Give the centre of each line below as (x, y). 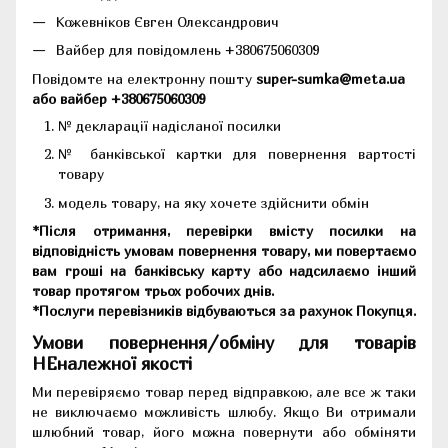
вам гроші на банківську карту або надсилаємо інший (224, 270)
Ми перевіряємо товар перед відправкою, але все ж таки (224, 392)
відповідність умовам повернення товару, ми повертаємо (224, 250)
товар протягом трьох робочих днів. (155, 290)
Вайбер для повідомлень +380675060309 (187, 50)
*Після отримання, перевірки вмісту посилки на (224, 230)
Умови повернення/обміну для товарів (224, 343)
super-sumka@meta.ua (330, 78)
